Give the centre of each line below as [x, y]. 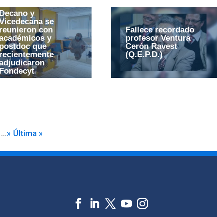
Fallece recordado [160, 30]
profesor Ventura [158, 38]
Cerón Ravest [151, 46]
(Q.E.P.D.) [144, 54]
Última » [28, 133]
